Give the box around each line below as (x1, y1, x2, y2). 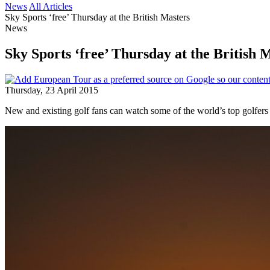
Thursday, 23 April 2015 (5, 84, 98, 95)
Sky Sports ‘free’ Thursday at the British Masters (5, 12, 190, 22)
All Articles (29, 1, 72, 11)
